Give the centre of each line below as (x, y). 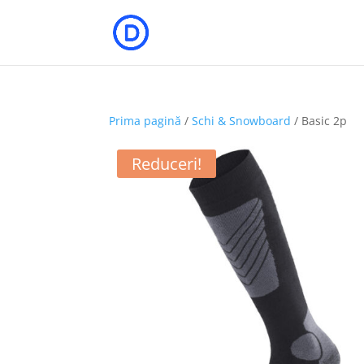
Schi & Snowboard (242, 121)
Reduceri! (167, 164)
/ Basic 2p (319, 121)
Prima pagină (145, 121)
